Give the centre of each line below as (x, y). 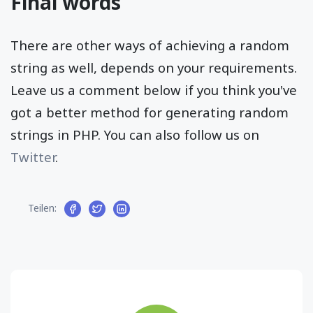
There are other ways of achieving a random (150, 45)
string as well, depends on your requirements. (154, 67)
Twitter (33, 156)
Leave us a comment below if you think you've (154, 89)
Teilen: (42, 208)
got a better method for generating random (150, 112)
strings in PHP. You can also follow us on (135, 134)
